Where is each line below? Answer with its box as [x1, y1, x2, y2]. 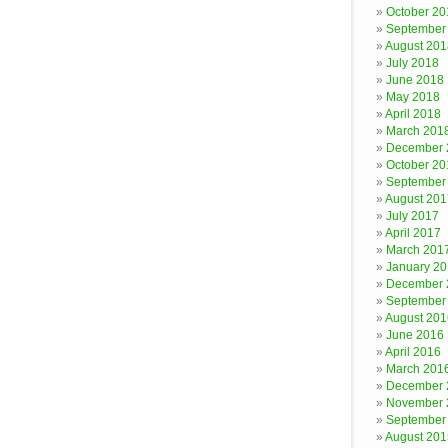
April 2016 [385, 345, 441, 359]
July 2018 [386, 56, 439, 70]
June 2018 [386, 73, 444, 87]
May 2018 [386, 90, 440, 104]
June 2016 [386, 328, 444, 342]
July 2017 [386, 209, 439, 223]
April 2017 [385, 226, 441, 240]
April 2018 [385, 107, 441, 121]
